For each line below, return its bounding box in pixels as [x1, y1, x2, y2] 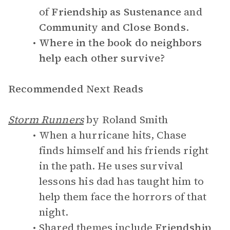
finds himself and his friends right [39, 143, 209, 158]
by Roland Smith [83, 112, 168, 127]
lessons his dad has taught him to [39, 174, 204, 188]
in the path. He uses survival [39, 159, 183, 173]
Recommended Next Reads [8, 82, 146, 96]
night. [39, 205, 68, 219]
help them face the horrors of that [39, 189, 207, 204]
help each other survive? [39, 51, 165, 65]
